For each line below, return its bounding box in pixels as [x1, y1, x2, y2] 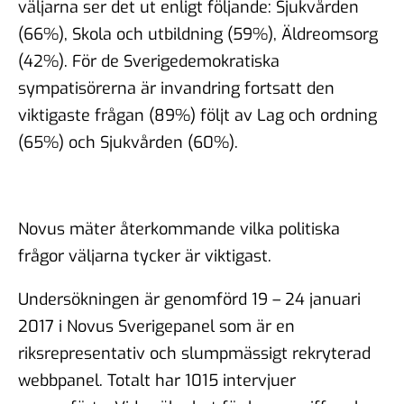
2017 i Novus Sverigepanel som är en [18, 315, 295, 337]
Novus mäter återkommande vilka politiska [18, 217, 340, 240]
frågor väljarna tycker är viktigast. [18, 244, 271, 267]
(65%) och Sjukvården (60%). [18, 131, 238, 153]
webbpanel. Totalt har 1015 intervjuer [18, 369, 296, 391]
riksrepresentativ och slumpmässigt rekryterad [18, 342, 371, 364]
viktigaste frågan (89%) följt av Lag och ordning [18, 104, 377, 126]
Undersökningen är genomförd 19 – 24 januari [18, 288, 361, 310]
